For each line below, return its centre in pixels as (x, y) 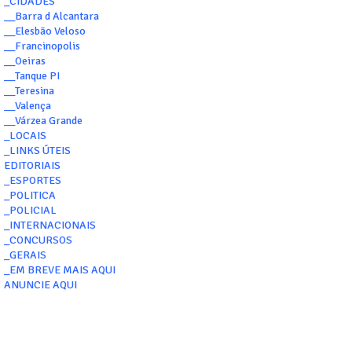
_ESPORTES (33, 181)
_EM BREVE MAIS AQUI (60, 270)
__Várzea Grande (43, 121)
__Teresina (29, 91)
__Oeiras (25, 61)
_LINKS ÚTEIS (37, 151)
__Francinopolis (42, 46)
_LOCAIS (25, 136)
